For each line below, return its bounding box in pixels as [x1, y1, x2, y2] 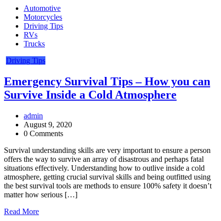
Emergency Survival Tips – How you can [4, 75, 210, 88]
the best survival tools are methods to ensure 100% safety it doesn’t [4, 181, 212, 190]
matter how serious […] [4, 190, 77, 199]
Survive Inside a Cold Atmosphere [4, 88, 177, 102]
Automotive [24, 4, 61, 13]
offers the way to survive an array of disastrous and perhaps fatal [4, 154, 204, 163]
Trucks [24, 39, 45, 48]
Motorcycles [24, 13, 62, 22]
